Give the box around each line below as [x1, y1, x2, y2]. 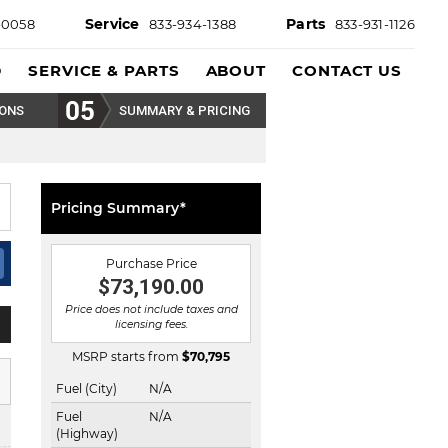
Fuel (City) [56, 381, 117, 396]
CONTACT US [292, 61, 402, 80]
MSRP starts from [72, 349, 182, 364]
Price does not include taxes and [64, 303, 238, 316]
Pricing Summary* [51, 199, 186, 217]
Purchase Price [105, 256, 197, 271]
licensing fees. [114, 318, 188, 331]
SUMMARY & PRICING [119, 103, 250, 118]
